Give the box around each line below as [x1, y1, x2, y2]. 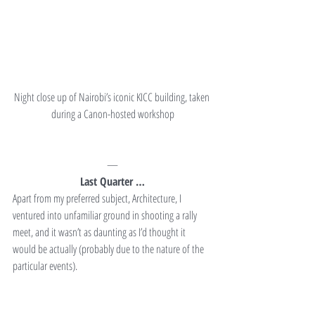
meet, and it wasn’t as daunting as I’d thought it [13, 224, 188, 240]
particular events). [13, 257, 77, 274]
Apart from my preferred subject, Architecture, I [13, 190, 184, 206]
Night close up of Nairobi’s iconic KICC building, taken [13, 89, 212, 105]
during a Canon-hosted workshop [51, 105, 174, 122]
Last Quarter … [80, 173, 145, 189]
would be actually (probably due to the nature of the [13, 240, 206, 257]
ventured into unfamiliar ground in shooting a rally [13, 207, 199, 223]
